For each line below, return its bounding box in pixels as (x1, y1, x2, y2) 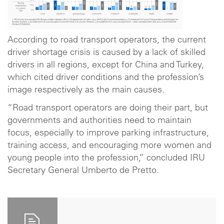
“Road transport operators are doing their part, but (7, 103, 208, 113)
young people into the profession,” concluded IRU (7, 153, 205, 163)
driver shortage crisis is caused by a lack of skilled (7, 48, 205, 57)
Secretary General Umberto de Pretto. (7, 166, 159, 175)
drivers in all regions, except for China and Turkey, (7, 61, 204, 70)
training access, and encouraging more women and (7, 141, 211, 150)
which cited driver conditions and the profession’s (7, 73, 204, 82)
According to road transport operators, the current (7, 36, 206, 45)
